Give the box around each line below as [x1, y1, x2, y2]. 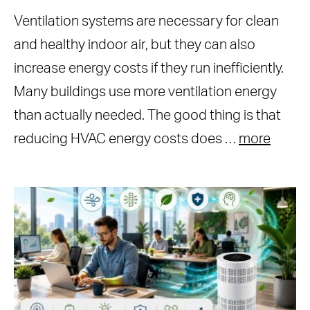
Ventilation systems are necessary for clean [14, 15, 279, 28]
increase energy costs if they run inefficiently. [14, 62, 284, 75]
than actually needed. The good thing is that [14, 109, 281, 122]
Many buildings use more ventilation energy [14, 85, 277, 99]
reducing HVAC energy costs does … [14, 132, 239, 146]
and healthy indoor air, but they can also [14, 38, 255, 52]
